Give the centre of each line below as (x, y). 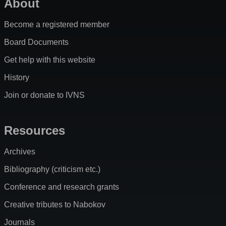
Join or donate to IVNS (44, 95)
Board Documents (36, 42)
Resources (35, 131)
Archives (20, 152)
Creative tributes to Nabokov (55, 205)
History (17, 78)
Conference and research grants (62, 187)
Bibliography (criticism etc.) (52, 169)
